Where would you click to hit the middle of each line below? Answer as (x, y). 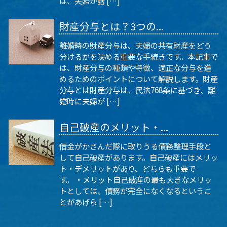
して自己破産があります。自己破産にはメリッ (139, 157)
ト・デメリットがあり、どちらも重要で (127, 168)
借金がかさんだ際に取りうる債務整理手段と (135, 146)
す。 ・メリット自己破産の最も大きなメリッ (136, 179)
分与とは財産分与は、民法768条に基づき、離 (137, 90)
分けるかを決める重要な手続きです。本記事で (139, 56)
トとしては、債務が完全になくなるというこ (135, 190)
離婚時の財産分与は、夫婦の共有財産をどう (135, 45)
